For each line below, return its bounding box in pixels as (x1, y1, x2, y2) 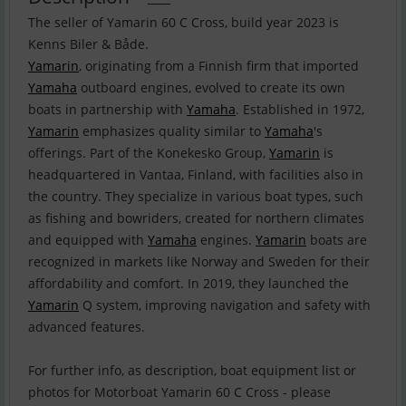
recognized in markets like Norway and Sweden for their (28, 253, 370, 271)
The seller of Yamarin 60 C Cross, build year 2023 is (28, 14, 339, 32)
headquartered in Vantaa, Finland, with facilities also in (28, 166, 363, 184)
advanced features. (28, 318, 145, 336)
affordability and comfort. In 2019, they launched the (28, 275, 349, 293)
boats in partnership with (28, 101, 187, 119)
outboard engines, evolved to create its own (77, 79, 345, 97)
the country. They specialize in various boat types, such (28, 188, 363, 206)
